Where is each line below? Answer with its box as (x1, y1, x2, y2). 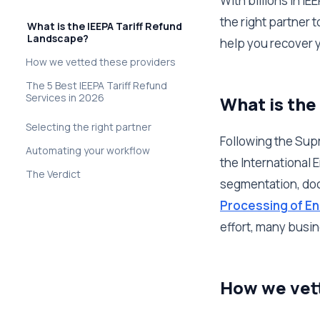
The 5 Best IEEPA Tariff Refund (26, 79, 167, 92)
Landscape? (27, 31, 89, 45)
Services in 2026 (26, 91, 104, 104)
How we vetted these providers (26, 55, 176, 69)
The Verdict (26, 167, 81, 181)
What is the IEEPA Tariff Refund (27, 19, 182, 33)
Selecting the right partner (26, 120, 151, 134)
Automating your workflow (26, 144, 150, 157)
